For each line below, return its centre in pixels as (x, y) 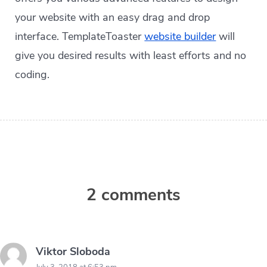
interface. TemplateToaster (80, 36)
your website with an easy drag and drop (113, 17)
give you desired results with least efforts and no (131, 55)
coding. (32, 74)
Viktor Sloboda (73, 251)
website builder (180, 36)
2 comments (133, 195)
